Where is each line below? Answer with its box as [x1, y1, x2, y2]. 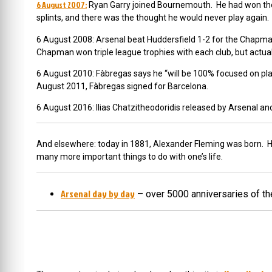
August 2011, [36, 81, 89, 91]
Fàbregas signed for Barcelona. [89, 81, 208, 91]
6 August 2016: [36, 103, 96, 112]
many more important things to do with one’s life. [36, 152, 223, 161]
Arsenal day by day [61, 187, 135, 200]
